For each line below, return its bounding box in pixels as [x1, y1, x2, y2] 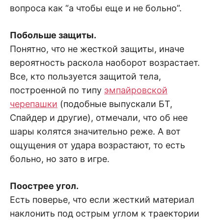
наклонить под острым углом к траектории [10, 208, 199, 219]
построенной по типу [10, 84, 104, 95]
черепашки [10, 98, 57, 109]
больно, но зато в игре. [10, 153, 110, 164]
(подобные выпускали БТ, [57, 98, 172, 109]
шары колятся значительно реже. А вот [10, 126, 181, 137]
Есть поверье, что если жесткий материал [10, 194, 194, 205]
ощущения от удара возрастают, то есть [10, 139, 185, 150]
